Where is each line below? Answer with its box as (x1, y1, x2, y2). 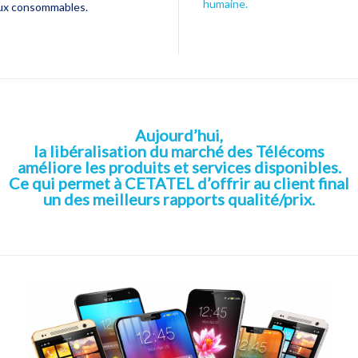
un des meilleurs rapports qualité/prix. (43, 189, 315, 209)
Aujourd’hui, (135, 125, 223, 145)
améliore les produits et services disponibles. (17, 157, 341, 177)
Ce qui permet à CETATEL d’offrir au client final (9, 173, 349, 193)
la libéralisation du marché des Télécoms (34, 141, 324, 161)
